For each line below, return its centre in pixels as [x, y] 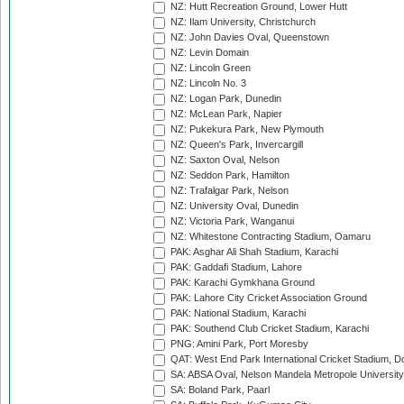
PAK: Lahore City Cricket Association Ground [267, 298]
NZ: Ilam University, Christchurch [242, 22]
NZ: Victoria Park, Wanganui [231, 221]
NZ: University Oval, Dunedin [233, 206]
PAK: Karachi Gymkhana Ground [241, 283]
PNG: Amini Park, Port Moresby [238, 344]
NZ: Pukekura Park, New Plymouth [246, 129]
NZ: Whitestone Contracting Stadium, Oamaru [269, 237]
